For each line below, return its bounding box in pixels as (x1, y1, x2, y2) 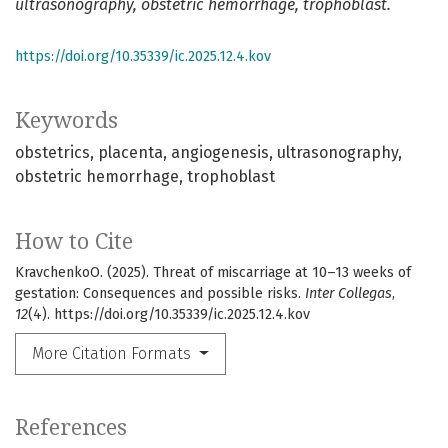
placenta (98, 143, 163, 163)
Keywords (15, 108, 118, 134)
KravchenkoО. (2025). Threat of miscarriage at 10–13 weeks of (15, 264, 411, 282)
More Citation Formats (32, 344, 195, 364)
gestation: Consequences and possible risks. (15, 285, 305, 303)
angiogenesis (171, 143, 269, 163)
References (15, 415, 127, 441)
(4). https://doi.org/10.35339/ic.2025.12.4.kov (28, 306, 310, 324)
